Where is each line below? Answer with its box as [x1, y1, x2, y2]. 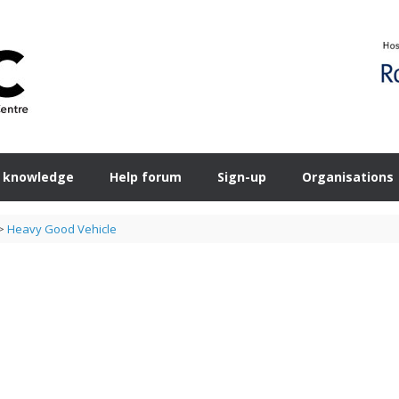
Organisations [302, 168, 394, 185]
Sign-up [217, 168, 266, 185]
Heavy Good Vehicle [6, 220, 117, 237]
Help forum [110, 168, 182, 185]
